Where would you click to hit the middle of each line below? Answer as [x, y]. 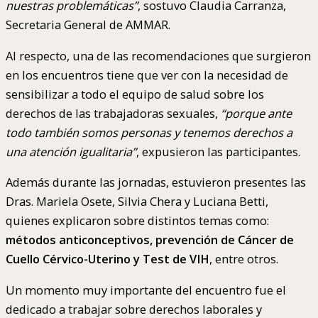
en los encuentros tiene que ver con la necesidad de [147, 75]
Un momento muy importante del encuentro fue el [146, 290]
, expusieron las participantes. [218, 151]
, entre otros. [244, 259]
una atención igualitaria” [71, 151]
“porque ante [256, 113]
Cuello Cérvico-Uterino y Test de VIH [108, 259]
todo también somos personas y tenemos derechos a [149, 132]
